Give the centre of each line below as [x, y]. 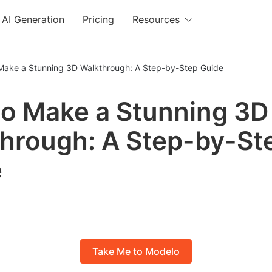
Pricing [99, 19]
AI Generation [33, 19]
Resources [156, 19]
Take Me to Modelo [136, 252]
